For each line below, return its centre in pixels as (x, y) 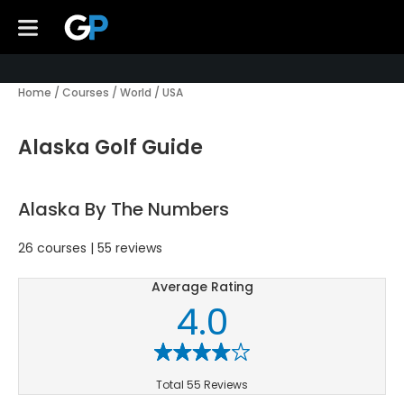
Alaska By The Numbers (124, 209)
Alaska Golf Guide (110, 147)
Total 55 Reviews (202, 384)
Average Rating (202, 287)
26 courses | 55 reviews (90, 248)
